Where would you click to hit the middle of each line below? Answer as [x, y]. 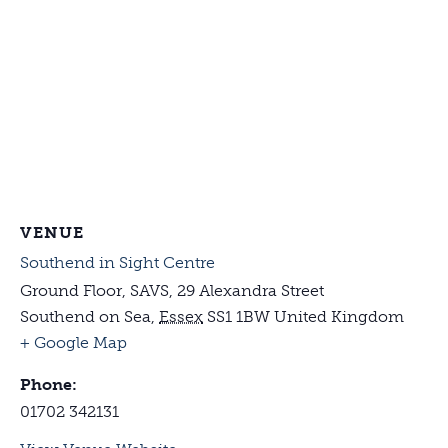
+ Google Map [73, 342]
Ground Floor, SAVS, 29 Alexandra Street [172, 290]
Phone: [48, 384]
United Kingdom [339, 316]
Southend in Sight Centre [117, 262]
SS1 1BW [238, 316]
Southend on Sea [85, 316]
